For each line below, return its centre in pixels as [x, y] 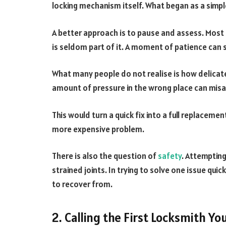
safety [170, 156]
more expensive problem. [98, 129]
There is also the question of [105, 156]
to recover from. [82, 184]
